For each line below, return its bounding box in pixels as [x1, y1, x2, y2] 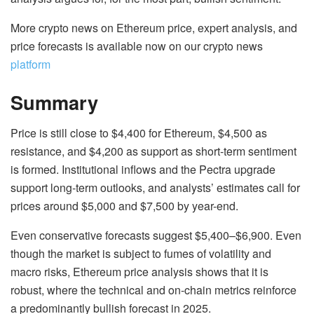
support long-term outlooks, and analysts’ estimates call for [11, 179, 300, 196]
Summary [11, 88, 98, 116]
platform [11, 56, 50, 73]
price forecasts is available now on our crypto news [11, 38, 263, 55]
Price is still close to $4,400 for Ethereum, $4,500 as [11, 125, 267, 142]
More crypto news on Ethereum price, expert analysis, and [11, 20, 297, 36]
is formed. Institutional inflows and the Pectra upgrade [11, 161, 275, 178]
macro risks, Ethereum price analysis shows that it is [11, 264, 268, 280]
